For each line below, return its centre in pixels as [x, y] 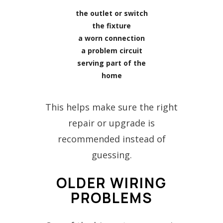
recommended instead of [111, 139]
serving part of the [111, 63]
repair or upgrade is [111, 123]
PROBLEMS [111, 197]
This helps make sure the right [111, 107]
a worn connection [111, 38]
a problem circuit [111, 50]
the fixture [111, 25]
